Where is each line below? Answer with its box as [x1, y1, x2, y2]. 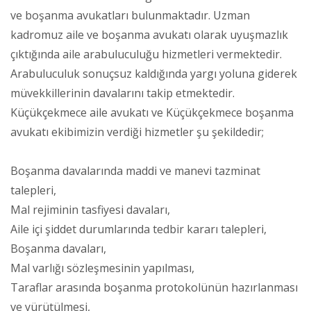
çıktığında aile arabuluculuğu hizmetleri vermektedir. [10, 46, 282, 62]
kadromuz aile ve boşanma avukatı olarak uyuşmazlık [10, 26, 288, 42]
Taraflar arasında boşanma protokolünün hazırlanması [10, 279, 298, 295]
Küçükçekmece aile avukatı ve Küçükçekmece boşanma [10, 104, 294, 120]
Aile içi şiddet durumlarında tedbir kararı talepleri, [10, 221, 267, 237]
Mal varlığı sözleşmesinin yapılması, [10, 260, 194, 276]
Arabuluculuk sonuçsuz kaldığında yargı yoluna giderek [10, 65, 297, 81]
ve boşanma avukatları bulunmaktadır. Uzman [10, 7, 250, 23]
